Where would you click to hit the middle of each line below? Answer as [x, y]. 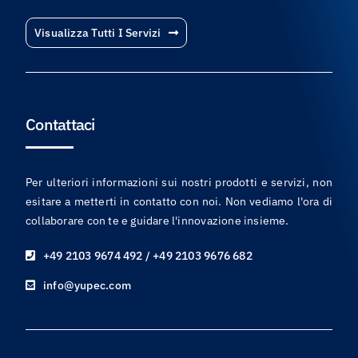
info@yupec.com [87, 286]
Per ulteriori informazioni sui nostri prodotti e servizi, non [179, 183]
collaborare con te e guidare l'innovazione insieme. [157, 221]
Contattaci [60, 125]
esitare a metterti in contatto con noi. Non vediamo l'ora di [179, 202]
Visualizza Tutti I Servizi [97, 33]
